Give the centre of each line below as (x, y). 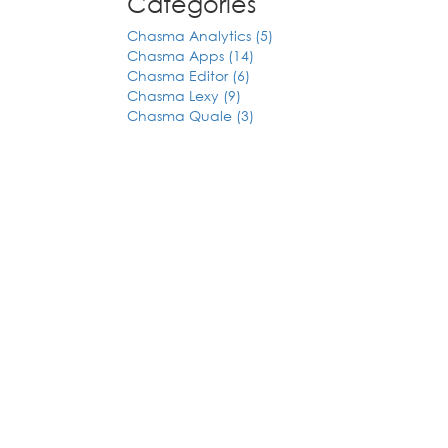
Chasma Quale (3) (190, 115)
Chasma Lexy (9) (184, 95)
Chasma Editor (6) (188, 75)
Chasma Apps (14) (190, 55)
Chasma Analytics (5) (200, 35)
